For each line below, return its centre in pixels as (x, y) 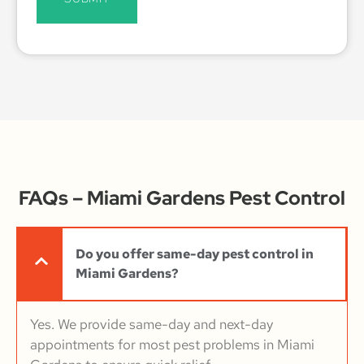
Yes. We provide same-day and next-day (152, 325)
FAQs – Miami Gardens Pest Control (182, 198)
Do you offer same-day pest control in (195, 254)
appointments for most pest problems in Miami (172, 345)
